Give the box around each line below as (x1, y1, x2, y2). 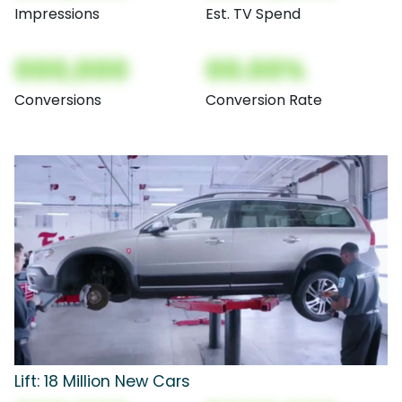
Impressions (14, 4, 100, 25)
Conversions (14, 90, 101, 111)
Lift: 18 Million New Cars (14, 371, 190, 393)
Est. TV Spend (205, 4, 301, 25)
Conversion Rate (205, 90, 322, 111)
